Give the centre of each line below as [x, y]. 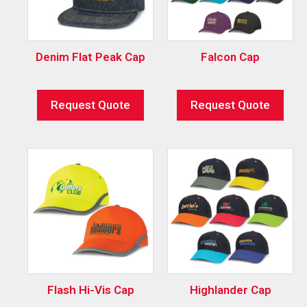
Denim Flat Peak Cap [90, 57]
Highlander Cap [230, 290]
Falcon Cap [230, 57]
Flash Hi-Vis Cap [90, 290]
